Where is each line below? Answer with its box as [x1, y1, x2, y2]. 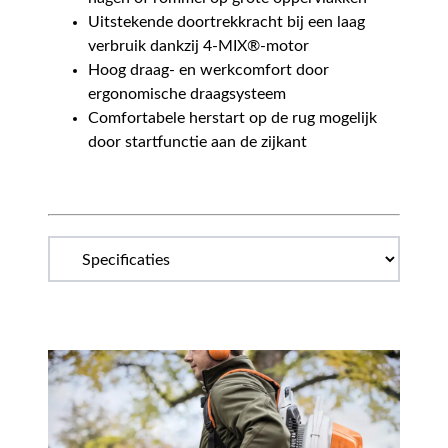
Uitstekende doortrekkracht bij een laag [88, 14, 365, 30]
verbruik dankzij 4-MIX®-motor [88, 38, 309, 54]
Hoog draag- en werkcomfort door [88, 62, 329, 78]
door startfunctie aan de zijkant [88, 134, 307, 150]
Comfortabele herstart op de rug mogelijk [88, 110, 377, 126]
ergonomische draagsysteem [88, 86, 286, 102]
